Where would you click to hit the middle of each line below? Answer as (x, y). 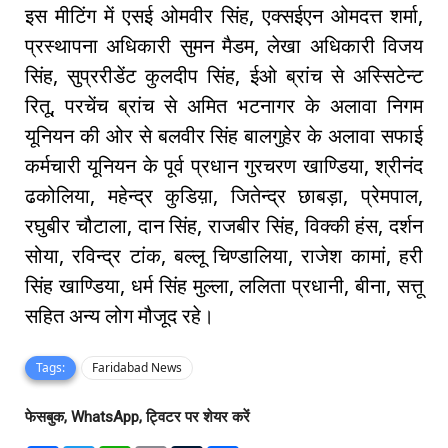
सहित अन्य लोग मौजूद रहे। (119, 316)
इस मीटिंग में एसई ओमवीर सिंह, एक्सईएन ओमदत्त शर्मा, (224, 16)
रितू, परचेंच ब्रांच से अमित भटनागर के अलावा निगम (224, 106)
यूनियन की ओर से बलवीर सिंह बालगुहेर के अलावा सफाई (224, 136)
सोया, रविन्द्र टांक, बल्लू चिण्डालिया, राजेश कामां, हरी (224, 256)
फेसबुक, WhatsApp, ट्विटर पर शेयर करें (137, 417)
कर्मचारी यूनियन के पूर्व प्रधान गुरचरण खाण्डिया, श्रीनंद (224, 166)
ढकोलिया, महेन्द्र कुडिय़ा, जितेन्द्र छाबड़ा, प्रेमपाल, (224, 196)
